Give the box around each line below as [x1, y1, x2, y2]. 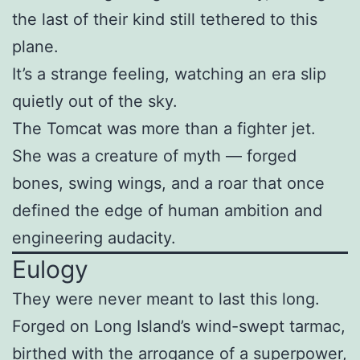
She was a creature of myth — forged [12, 146, 297, 166]
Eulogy [12, 255, 88, 284]
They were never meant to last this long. [12, 289, 320, 309]
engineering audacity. [12, 228, 176, 248]
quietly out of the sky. [12, 92, 178, 112]
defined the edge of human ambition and [12, 201, 322, 221]
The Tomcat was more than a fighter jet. [12, 119, 316, 139]
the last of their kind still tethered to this [12, 10, 317, 30]
